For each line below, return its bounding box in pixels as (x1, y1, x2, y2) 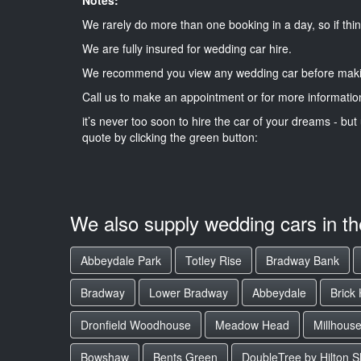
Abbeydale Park (81, 252, 161, 268)
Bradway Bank (266, 252, 339, 268)
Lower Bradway (149, 284, 228, 301)
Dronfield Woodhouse (81, 317, 191, 333)
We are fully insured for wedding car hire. (82, 39, 292, 56)
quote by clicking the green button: (82, 128, 258, 145)
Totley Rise (185, 252, 242, 268)
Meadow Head (215, 317, 289, 333)
